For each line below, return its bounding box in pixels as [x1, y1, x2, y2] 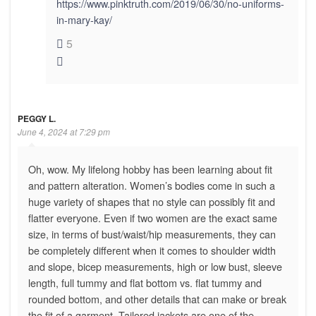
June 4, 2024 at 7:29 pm [18, 125, 110, 138]
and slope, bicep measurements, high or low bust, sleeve [28, 258, 282, 274]
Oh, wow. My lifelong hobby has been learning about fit [28, 161, 272, 176]
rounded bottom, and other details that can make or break [28, 291, 286, 306]
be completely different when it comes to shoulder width [28, 242, 276, 257]
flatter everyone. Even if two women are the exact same [28, 209, 277, 225]
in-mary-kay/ [56, 11, 112, 27]
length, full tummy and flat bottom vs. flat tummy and [28, 274, 262, 290]
